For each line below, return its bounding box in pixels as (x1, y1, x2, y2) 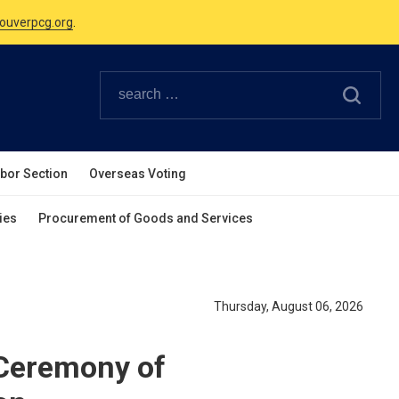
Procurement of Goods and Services (38, 211, 253, 225)
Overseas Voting (89, 167, 186, 181)
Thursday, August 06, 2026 (214, 299, 363, 313)
